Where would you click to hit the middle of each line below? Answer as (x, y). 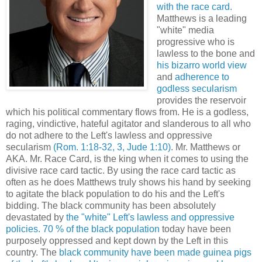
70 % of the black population (101, 229)
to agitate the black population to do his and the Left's (115, 194)
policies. (23, 229)
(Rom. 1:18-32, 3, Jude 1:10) (112, 147)
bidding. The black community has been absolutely (111, 205)
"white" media (185, 30)
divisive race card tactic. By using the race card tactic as (121, 170)
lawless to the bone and (206, 53)
